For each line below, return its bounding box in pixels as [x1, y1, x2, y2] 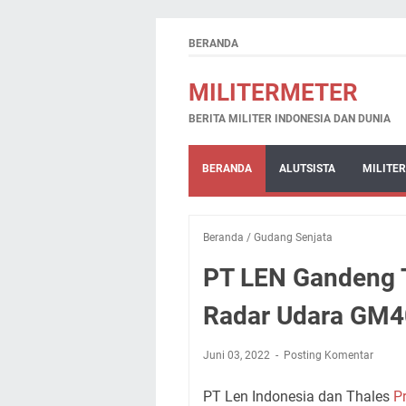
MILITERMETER [188, 79, 358, 106]
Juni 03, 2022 [203, 349, 273, 362]
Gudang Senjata [254, 231, 333, 244]
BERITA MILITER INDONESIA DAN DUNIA [188, 112, 391, 125]
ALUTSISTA [279, 162, 335, 175]
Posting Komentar [284, 349, 373, 362]
